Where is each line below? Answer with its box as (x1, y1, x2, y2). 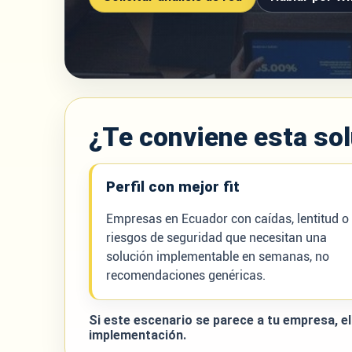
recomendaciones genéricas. (106, 268, 266, 283)
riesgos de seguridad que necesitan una (106, 230, 327, 245)
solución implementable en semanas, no (106, 249, 329, 264)
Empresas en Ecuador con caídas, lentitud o (106, 211, 349, 226)
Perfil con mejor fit (106, 178, 240, 196)
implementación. (89, 328, 186, 343)
